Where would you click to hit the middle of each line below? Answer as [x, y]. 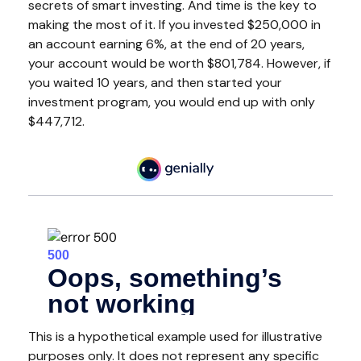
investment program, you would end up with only [172, 102]
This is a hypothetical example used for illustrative [175, 336]
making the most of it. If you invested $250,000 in [174, 25]
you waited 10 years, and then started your [155, 83]
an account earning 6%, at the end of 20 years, [166, 44]
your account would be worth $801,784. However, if [179, 64]
